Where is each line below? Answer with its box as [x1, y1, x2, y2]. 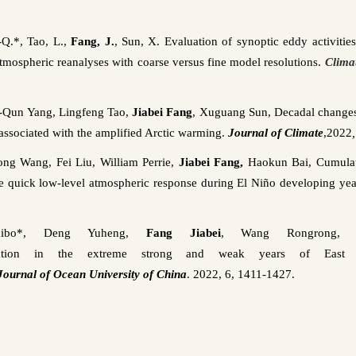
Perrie [142, 155, 172, 168]
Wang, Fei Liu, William [15, 155, 143, 168]
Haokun [247, 155, 288, 168]
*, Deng [16, 226, 87, 239]
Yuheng [87, 226, 126, 239]
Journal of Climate [228, 126, 324, 139]
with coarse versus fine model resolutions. [109, 55, 325, 68]
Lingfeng [59, 105, 105, 118]
